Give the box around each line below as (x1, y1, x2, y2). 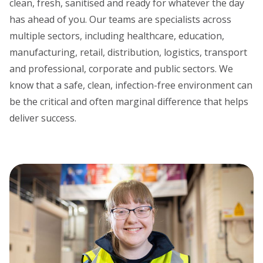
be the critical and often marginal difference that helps (9, 95, 248, 108)
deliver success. (9, 111, 76, 124)
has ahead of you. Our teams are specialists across (9, 12, 231, 26)
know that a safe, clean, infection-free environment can (9, 78, 252, 92)
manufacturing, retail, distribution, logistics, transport (9, 45, 247, 59)
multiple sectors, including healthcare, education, (9, 29, 224, 42)
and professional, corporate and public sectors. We (9, 62, 233, 75)
